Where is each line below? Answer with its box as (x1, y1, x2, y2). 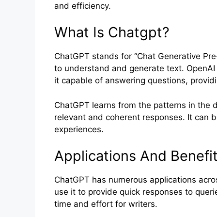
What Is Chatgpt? (54, 24, 170, 41)
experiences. (54, 124, 104, 134)
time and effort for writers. (54, 199, 157, 209)
